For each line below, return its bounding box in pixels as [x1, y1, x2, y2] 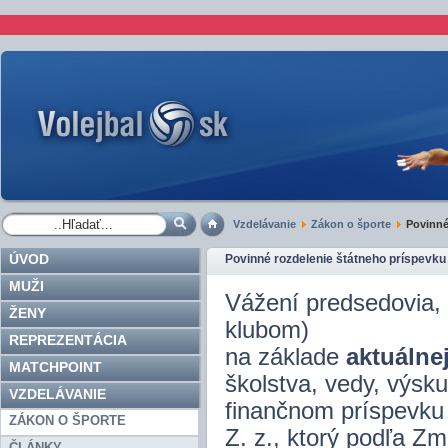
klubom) [225, 317, 309, 343]
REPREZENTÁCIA [9, 332, 127, 348]
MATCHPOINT [9, 359, 102, 375]
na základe [225, 344, 339, 370]
